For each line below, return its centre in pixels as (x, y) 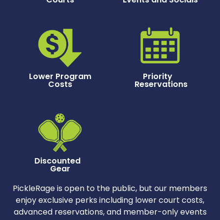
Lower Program (60, 76)
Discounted (60, 161)
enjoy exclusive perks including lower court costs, (110, 200)
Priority (160, 76)
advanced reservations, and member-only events (110, 212)
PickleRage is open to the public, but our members (110, 188)
